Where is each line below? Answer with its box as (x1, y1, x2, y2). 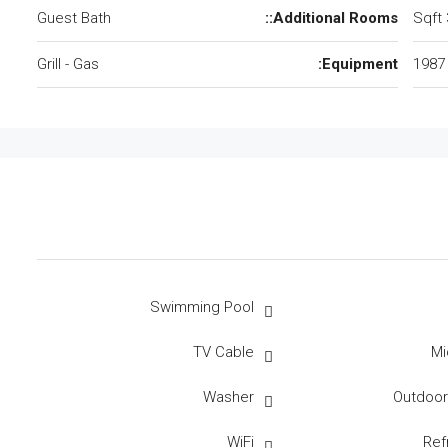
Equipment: (322, 55, 398, 73)
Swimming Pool (149, 298, 254, 316)
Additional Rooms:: (273, 9, 398, 27)
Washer (202, 388, 254, 406)
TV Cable (192, 343, 254, 361)
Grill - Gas (37, 55, 99, 73)
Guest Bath (37, 9, 111, 27)
